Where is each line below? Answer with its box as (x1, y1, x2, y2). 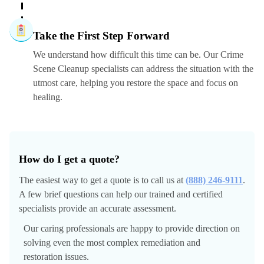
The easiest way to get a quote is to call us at (19, 175, 186, 186)
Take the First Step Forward (33, 29, 170, 42)
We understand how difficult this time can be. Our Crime (33, 49, 243, 60)
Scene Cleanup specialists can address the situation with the (33, 64, 253, 74)
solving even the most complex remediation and (24, 237, 200, 248)
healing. (33, 92, 62, 103)
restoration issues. (24, 252, 89, 262)
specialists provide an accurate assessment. (19, 203, 176, 214)
